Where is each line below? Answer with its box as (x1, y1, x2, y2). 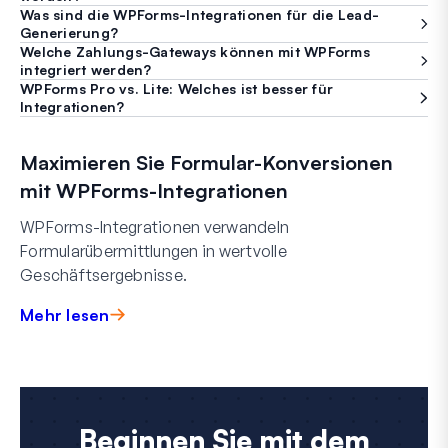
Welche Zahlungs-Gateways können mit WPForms (20, 42, 370, 60)
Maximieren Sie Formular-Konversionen (20, 149, 393, 175)
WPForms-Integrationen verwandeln (20, 216, 289, 237)
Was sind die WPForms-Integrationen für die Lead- (20, 5, 379, 23)
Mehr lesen (20, 304, 110, 325)
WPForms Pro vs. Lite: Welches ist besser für (20, 79, 333, 97)
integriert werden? (20, 60, 152, 78)
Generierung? (20, 23, 118, 41)
